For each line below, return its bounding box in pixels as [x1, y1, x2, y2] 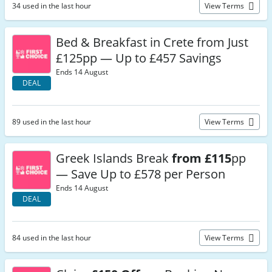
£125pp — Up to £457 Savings [56, 50, 222, 66]
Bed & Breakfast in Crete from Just [56, 34, 248, 50]
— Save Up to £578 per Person [56, 166, 225, 182]
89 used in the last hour [12, 117, 91, 127]
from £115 [172, 150, 231, 166]
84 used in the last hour [12, 233, 91, 243]
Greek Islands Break [56, 150, 172, 166]
